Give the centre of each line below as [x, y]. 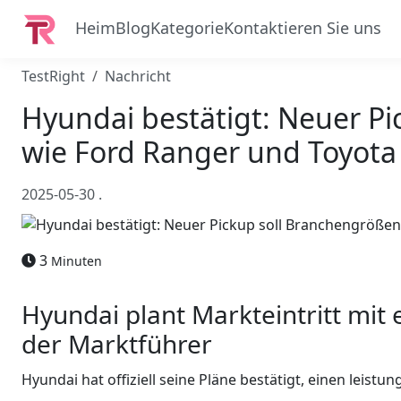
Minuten [77, 260]
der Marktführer [117, 343]
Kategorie [187, 28]
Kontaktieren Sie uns [303, 28]
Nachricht [138, 76]
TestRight [53, 76]
